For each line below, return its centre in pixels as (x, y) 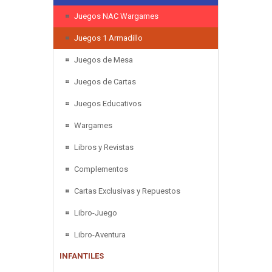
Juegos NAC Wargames (116, 16)
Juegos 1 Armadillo (108, 38)
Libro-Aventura (100, 234)
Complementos (101, 169)
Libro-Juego (96, 212)
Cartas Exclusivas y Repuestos (127, 191)
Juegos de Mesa (104, 59)
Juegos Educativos (108, 103)
